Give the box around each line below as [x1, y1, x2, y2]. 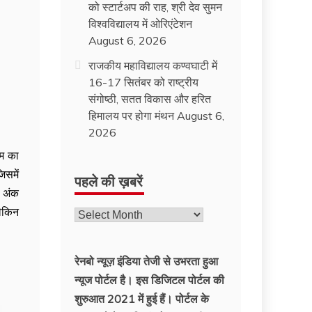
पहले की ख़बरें [75, 170, 143, 191]
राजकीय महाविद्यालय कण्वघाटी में [88, 58, 218, 72]
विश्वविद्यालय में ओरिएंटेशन [88, 17, 193, 31]
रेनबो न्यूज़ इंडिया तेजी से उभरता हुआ [75, 254, 219, 268]
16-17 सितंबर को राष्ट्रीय [88, 75, 199, 89]
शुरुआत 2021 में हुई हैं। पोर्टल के [75, 292, 210, 306]
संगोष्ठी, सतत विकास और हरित [88, 92, 212, 106]
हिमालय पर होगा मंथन [88, 109, 175, 123]
